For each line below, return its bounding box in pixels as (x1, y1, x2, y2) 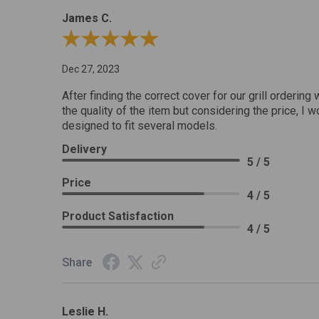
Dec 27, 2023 (62, 63, 120, 75)
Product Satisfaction (62, 209, 174, 224)
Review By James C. (61, 34, 152, 46)
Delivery (62, 142, 108, 157)
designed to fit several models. (62, 119, 218, 133)
